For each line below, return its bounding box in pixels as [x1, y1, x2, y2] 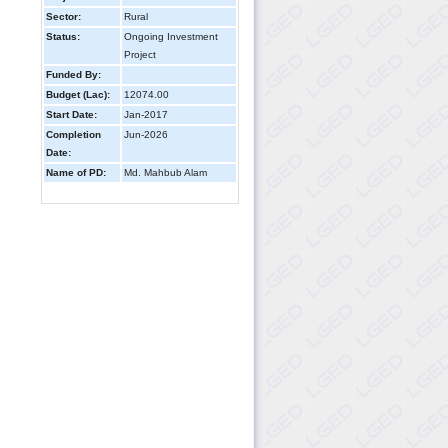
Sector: [46, 11, 81, 22]
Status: [46, 31, 80, 42]
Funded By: [46, 69, 101, 80]
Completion [46, 129, 101, 140]
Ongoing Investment [124, 31, 218, 42]
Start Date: [46, 109, 97, 120]
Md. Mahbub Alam [124, 167, 207, 178]
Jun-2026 [124, 129, 168, 140]
